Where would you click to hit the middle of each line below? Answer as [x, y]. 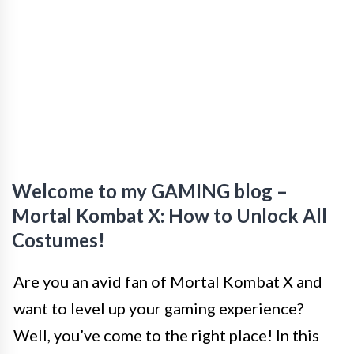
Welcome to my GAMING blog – [150, 191]
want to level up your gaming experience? [158, 308]
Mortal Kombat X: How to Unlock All [169, 215]
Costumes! [58, 240]
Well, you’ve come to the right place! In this [166, 335]
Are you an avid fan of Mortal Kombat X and [168, 281]
